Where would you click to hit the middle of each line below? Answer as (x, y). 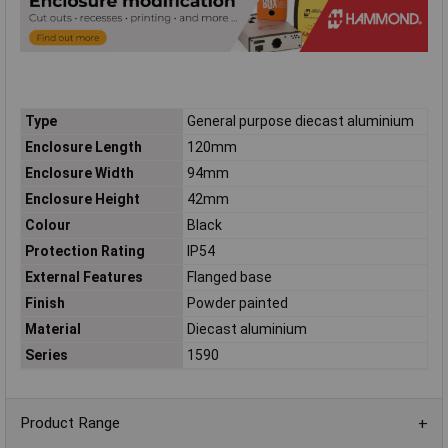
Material (52, 329)
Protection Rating (84, 251)
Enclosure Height (82, 199)
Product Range (70, 423)
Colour (47, 225)
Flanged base (229, 277)
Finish (44, 303)
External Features (83, 277)
